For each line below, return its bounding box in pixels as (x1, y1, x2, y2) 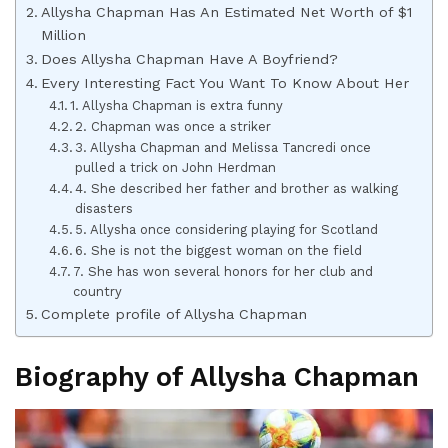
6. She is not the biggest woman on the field (75, 242, 363, 258)
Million (40, 26, 86, 44)
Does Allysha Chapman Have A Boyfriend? (40, 50, 338, 68)
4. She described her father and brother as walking (75, 180, 399, 196)
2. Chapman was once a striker (75, 118, 272, 134)
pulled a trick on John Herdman (75, 159, 277, 175)
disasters (75, 200, 134, 216)
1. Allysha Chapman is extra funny (70, 97, 284, 113)
